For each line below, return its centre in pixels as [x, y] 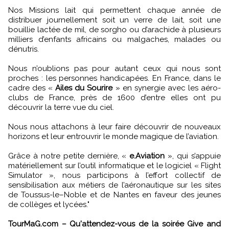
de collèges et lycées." [49, 204]
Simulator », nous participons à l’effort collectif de [114, 175]
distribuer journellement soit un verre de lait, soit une [114, 20]
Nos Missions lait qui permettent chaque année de [114, 10]
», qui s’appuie [193, 156]
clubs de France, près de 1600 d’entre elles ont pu [114, 97]
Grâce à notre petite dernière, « [69, 156]
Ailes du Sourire [85, 88]
